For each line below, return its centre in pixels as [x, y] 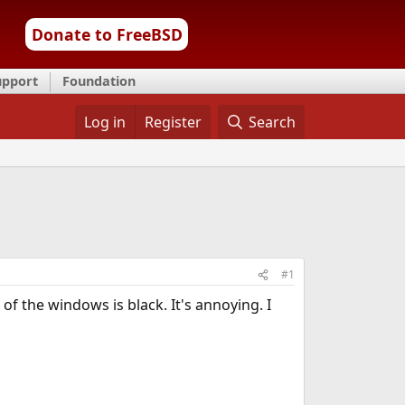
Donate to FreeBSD [107, 34]
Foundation [99, 81]
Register [173, 122]
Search [273, 122]
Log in [104, 122]
